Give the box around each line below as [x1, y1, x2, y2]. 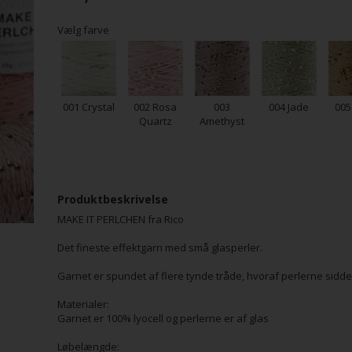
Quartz [138, 114, 172, 128]
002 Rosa [134, 100, 178, 114]
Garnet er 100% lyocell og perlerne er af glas [57, 311, 269, 325]
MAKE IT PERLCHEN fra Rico [57, 212, 184, 226]
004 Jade [269, 100, 310, 114]
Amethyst [200, 114, 245, 128]
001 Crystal [62, 100, 115, 114]
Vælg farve [57, 23, 109, 37]
